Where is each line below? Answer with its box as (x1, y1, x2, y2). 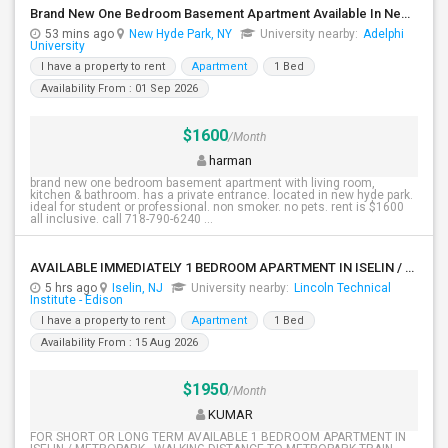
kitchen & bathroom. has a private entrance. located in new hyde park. (30, 188, 413, 202)
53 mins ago (45, 27, 117, 41)
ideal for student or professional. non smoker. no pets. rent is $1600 (30, 200, 404, 214)
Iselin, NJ (112, 281, 163, 295)
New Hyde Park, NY (129, 27, 232, 41)
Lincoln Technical (294, 281, 391, 295)
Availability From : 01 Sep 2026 (41, 82, 198, 95)
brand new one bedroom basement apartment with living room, (30, 176, 375, 190)
